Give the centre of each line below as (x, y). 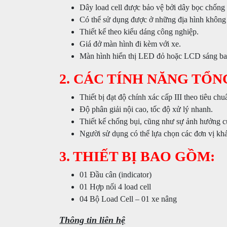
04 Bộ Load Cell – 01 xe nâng (128, 199)
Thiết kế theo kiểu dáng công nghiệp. (139, 32)
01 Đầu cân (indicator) (116, 175)
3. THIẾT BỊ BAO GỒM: (139, 156)
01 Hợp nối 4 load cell (115, 187)
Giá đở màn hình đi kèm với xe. (130, 44)
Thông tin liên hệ (92, 220)
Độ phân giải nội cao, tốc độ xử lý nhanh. (146, 109)
